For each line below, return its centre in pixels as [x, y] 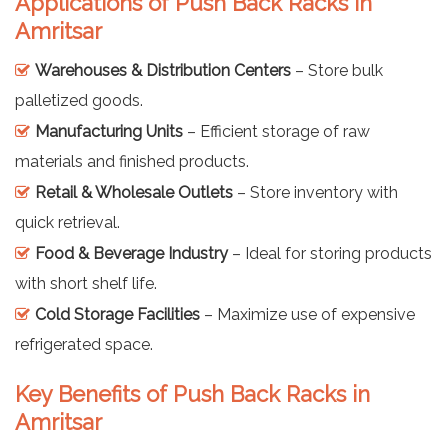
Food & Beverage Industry [131, 253]
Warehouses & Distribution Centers [163, 70]
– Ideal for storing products [330, 253]
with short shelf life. [86, 283]
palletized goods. [79, 100]
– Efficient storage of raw [276, 131]
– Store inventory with [315, 192]
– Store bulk [337, 70]
